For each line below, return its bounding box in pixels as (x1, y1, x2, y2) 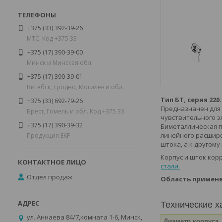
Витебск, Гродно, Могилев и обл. (27, 82, 124, 91)
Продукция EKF (27, 131, 70, 140)
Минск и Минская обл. (27, 58, 93, 67)
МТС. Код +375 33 (27, 34, 77, 43)
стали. (161, 162, 180, 171)
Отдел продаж (27, 172, 72, 181)
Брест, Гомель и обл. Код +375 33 (27, 107, 124, 115)
